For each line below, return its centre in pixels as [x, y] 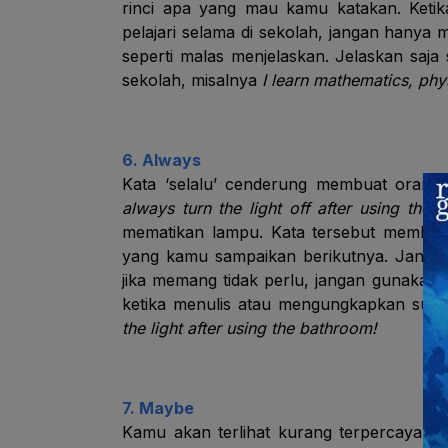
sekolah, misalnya [192, 80]
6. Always [161, 160]
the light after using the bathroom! [249, 328]
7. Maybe [158, 408]
